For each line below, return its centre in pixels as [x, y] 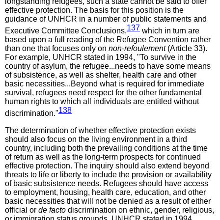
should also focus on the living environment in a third [96, 139]
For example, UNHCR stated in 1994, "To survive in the [101, 57]
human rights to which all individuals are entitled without [102, 102]
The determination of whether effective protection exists [100, 130]
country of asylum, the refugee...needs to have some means [108, 66]
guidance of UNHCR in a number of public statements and [106, 19]
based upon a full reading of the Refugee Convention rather [108, 40]
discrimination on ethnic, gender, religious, [140, 210]
